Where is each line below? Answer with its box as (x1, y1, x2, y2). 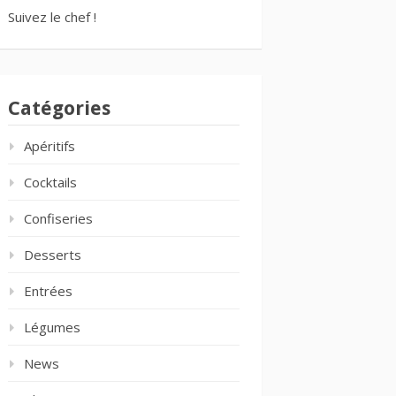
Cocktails (24, 173, 77, 191)
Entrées (24, 282, 72, 300)
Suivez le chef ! (8, 8, 96, 26)
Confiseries (24, 209, 93, 227)
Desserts (24, 246, 81, 263)
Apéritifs (24, 137, 75, 155)
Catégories (8, 97, 110, 119)
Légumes (24, 318, 80, 336)
